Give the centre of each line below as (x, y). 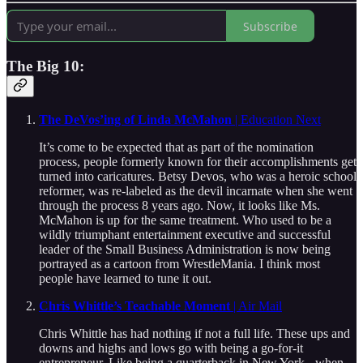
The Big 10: (45, 66)
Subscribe (270, 26)
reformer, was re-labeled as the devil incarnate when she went (196, 190)
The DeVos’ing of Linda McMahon (137, 119)
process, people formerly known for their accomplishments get (198, 161)
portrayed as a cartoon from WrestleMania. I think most (179, 263)
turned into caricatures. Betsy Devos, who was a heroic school (198, 176)
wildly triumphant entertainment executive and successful (185, 234)
